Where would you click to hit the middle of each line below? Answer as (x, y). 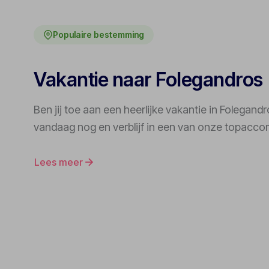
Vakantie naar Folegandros (148, 80)
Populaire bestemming (98, 35)
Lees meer (59, 162)
